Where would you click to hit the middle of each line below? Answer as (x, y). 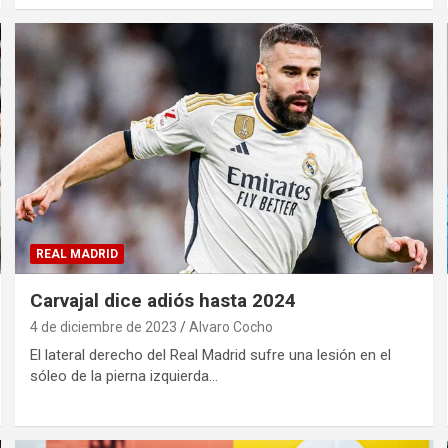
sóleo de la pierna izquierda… (124, 375)
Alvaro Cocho (231, 326)
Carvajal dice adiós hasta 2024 (163, 300)
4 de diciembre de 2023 (104, 326)
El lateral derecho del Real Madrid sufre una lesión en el (211, 354)
